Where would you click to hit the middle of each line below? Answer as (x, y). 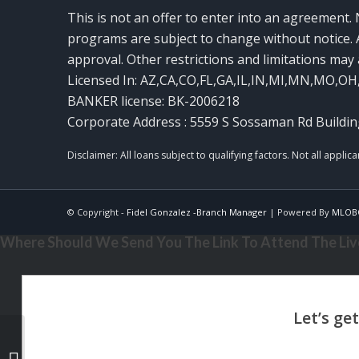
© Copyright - (97, 212)
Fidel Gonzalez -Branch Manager (196, 212)
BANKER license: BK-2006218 (153, 101)
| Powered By (299, 212)
